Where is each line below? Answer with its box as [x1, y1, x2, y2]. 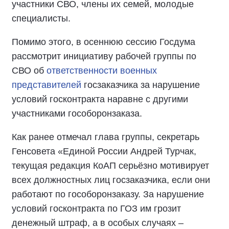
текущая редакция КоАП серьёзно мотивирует [12, 161, 209, 171]
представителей [12, 80, 81, 90]
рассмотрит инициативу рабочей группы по [12, 51, 196, 61]
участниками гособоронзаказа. [12, 108, 145, 119]
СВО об [12, 65, 47, 76]
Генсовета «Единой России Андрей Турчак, [12, 146, 196, 156]
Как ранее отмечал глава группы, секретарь [12, 132, 199, 142]
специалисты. [12, 13, 71, 24]
